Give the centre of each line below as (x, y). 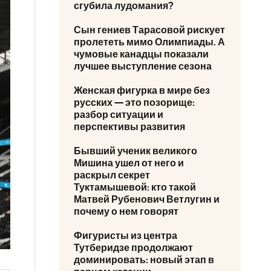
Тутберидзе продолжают (133, 248)
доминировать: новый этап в (144, 260)
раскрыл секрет (112, 175)
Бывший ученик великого (135, 151)
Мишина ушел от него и (129, 163)
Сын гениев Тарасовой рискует (149, 30)
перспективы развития (129, 127)
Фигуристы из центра (126, 236)
